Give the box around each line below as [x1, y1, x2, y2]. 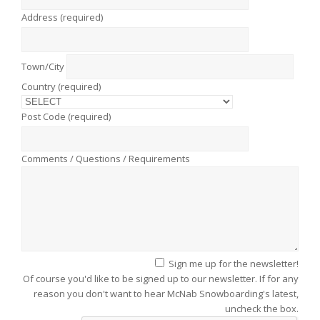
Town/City [21, 59, 66, 73]
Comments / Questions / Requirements [21, 151, 190, 165]
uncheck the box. [225, 301, 299, 315]
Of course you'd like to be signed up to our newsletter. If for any [23, 271, 299, 285]
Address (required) [21, 10, 103, 24]
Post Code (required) [21, 109, 111, 123]
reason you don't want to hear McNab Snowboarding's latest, [34, 286, 299, 300]
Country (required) [21, 79, 101, 93]
